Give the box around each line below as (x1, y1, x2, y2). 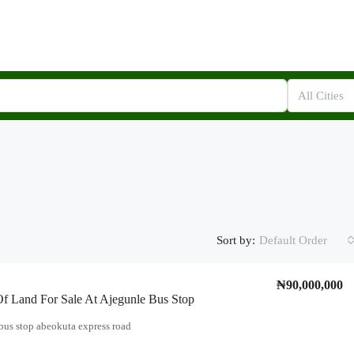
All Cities (298, 89, 345, 102)
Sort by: (217, 233, 255, 247)
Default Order (259, 234, 327, 247)
